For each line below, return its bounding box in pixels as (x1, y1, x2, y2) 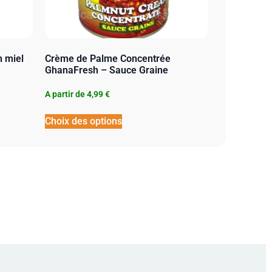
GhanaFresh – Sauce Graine (44, 64, 168, 76)
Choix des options (44, 115, 122, 127)
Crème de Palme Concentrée (44, 52, 171, 64)
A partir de (44, 89, 85, 99)
